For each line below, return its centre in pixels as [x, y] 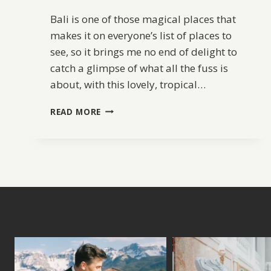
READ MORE [76, 111]
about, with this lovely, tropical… [128, 84]
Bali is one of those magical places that [143, 19]
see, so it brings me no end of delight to [144, 51]
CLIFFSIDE [122, 108]
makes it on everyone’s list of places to [141, 35]
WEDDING [122, 134]
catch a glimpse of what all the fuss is [139, 68]
